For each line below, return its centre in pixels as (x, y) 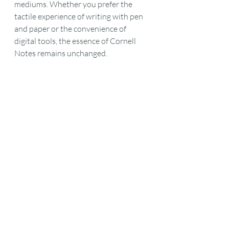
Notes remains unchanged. (61, 53)
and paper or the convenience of (71, 29)
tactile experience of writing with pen (79, 16)
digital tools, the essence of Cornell (76, 41)
